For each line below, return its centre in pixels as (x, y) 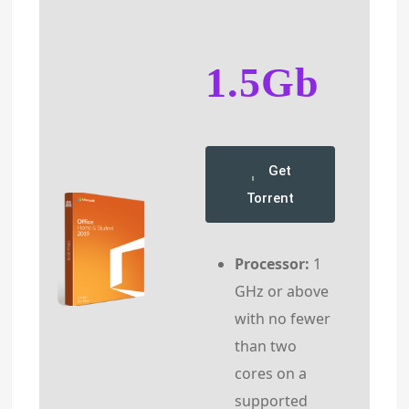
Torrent (270, 198)
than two (266, 346)
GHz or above (282, 291)
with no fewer (283, 318)
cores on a (271, 373)
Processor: (272, 263)
